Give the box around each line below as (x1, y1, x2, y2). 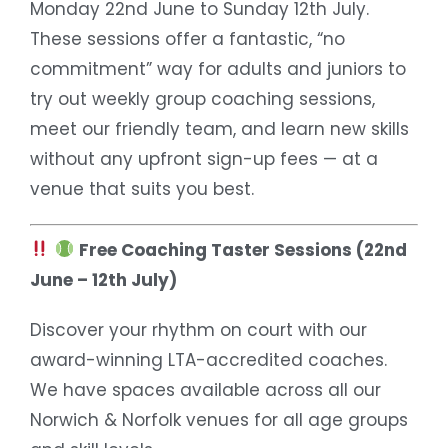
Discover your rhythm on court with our (30, 317, 367, 342)
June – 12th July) (30, 267, 177, 292)
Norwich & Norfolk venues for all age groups (30, 407, 408, 432)
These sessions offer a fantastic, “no (30, 27, 345, 52)
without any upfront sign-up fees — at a (30, 147, 378, 172)
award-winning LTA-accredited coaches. (30, 347, 387, 372)
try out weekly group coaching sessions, (30, 87, 375, 112)
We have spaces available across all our (30, 377, 381, 402)
